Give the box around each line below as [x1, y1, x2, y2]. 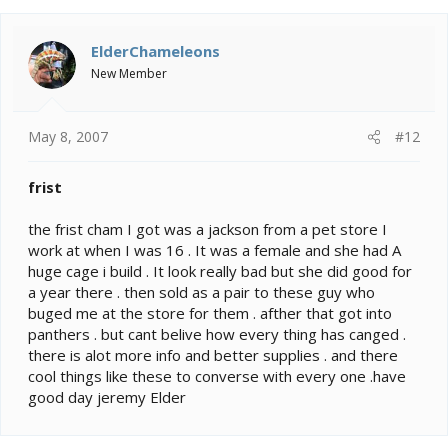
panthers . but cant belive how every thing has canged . [28, 324, 406, 345]
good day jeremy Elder [28, 387, 186, 408]
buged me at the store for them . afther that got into [28, 303, 392, 324]
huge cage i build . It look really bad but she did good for [28, 261, 412, 282]
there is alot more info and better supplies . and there [28, 345, 398, 366]
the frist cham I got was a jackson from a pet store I [28, 219, 387, 240]
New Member [91, 64, 167, 82]
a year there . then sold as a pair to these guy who [28, 282, 375, 303]
